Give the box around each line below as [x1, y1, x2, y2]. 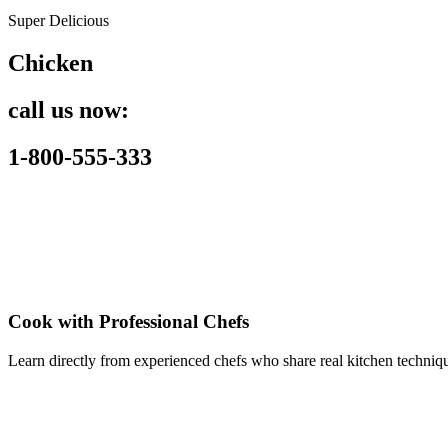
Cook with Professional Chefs [8, 311, 249, 333]
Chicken [8, 49, 93, 76]
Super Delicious [8, 12, 109, 30]
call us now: [8, 96, 129, 123]
